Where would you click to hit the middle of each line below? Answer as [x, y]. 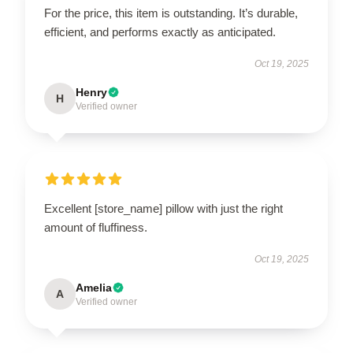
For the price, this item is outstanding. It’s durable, [171, 13]
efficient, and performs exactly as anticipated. [160, 32]
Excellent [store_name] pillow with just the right [163, 208]
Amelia [94, 288]
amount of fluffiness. [96, 227]
